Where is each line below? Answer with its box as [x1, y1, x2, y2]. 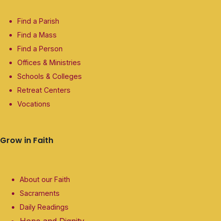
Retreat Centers [17, 86, 71, 95]
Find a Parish [17, 17, 59, 26]
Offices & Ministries [17, 58, 81, 67]
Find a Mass [17, 31, 57, 39]
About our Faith [20, 175, 70, 184]
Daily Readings [20, 203, 69, 212]
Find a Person [17, 44, 63, 53]
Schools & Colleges [17, 72, 82, 81]
